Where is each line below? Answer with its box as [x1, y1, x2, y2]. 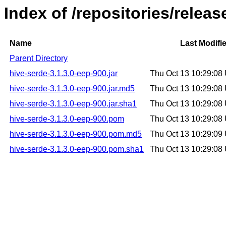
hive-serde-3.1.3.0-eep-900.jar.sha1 [10, 99, 137, 108]
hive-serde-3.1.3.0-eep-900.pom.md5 [10, 130, 142, 139]
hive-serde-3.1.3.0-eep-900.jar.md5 [10, 84, 135, 93]
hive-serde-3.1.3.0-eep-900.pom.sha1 [10, 145, 144, 154]
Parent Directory [10, 54, 68, 63]
